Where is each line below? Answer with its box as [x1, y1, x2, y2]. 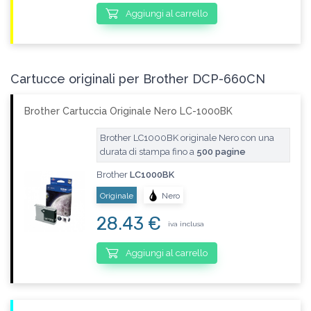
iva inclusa [167, 219, 204, 228]
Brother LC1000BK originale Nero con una [99, 133, 274, 143]
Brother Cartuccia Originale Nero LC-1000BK [24, 106, 233, 117]
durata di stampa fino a [99, 146, 196, 157]
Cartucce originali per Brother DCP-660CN [10, 72, 265, 86]
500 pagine [196, 146, 246, 157]
